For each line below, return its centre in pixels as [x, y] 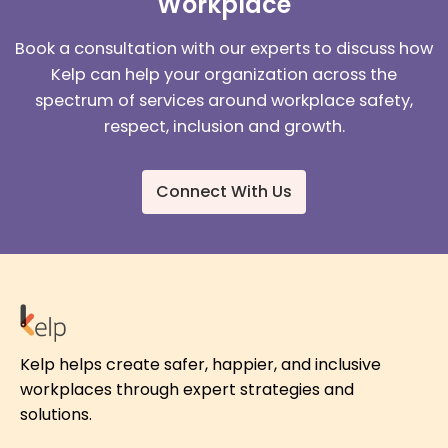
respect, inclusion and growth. [224, 127]
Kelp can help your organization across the [224, 75]
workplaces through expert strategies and [187, 390]
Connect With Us [224, 192]
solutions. [56, 415]
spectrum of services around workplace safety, [224, 101]
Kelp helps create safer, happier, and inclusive [200, 365]
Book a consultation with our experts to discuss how [224, 49]
